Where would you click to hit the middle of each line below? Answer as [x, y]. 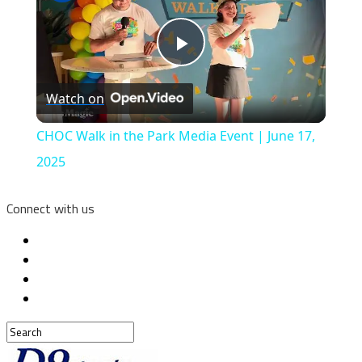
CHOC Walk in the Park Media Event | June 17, [175, 136]
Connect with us [51, 209]
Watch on [75, 99]
